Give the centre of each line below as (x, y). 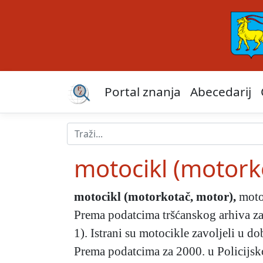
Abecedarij (221, 92)
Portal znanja (143, 92)
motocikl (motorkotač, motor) (154, 197)
